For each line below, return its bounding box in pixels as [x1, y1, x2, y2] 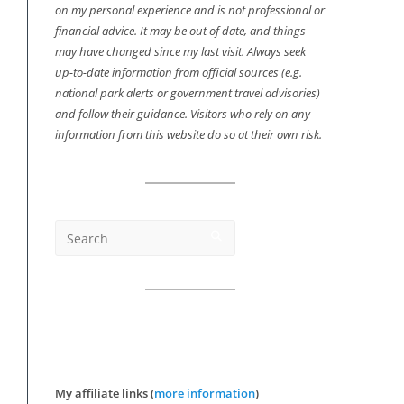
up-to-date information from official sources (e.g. [55, 64, 302, 80]
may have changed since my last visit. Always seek [55, 43, 306, 60]
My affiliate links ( [55, 385, 154, 401]
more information [154, 385, 255, 401]
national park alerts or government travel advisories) [55, 85, 320, 101]
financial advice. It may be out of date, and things [55, 23, 306, 39]
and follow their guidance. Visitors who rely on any [55, 106, 310, 122]
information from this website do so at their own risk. [55, 126, 322, 142]
